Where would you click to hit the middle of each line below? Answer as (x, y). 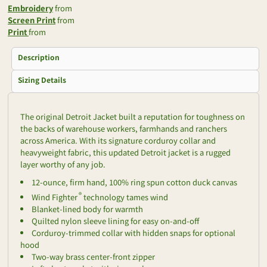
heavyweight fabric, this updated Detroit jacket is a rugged (125, 152)
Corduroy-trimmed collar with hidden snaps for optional (133, 233)
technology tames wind (125, 197)
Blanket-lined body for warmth (87, 209)
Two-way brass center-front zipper (93, 257)
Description (39, 57)
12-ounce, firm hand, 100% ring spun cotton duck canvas (134, 182)
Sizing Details (42, 80)
